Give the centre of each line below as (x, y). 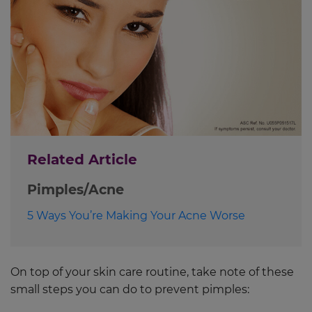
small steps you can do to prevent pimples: (130, 289)
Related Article (82, 159)
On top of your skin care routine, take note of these (152, 272)
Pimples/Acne (76, 189)
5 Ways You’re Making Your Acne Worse (136, 215)
